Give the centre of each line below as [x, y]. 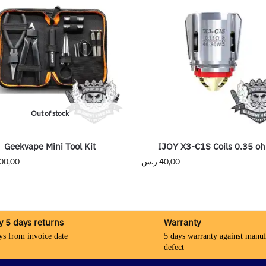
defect [174, 247]
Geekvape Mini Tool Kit [50, 147]
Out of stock [50, 113]
